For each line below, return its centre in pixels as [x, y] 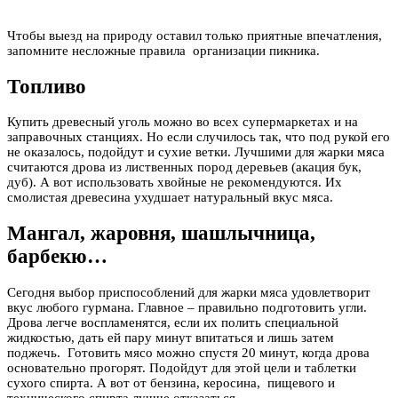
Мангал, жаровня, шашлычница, [161, 233]
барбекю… [57, 256]
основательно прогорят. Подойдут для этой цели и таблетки [182, 367]
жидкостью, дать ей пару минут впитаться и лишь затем [171, 337]
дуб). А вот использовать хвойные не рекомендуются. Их [175, 183]
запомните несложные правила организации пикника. [163, 50]
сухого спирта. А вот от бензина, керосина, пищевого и [171, 382]
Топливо [47, 86]
